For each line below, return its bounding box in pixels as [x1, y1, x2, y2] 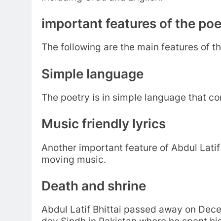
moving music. [41, 153, 109, 165]
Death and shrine [41, 178, 146, 194]
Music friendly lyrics [41, 116, 166, 132]
